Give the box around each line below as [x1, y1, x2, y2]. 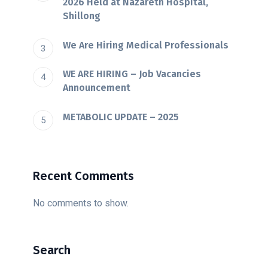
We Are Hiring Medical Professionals [63, 39, 229, 51]
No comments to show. [33, 197, 129, 209]
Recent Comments [33, 168, 134, 183]
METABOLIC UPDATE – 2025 [63, 111, 179, 123]
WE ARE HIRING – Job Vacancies [63, 68, 201, 80]
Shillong [63, 10, 100, 22]
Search [33, 242, 71, 257]
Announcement [63, 82, 130, 94]
